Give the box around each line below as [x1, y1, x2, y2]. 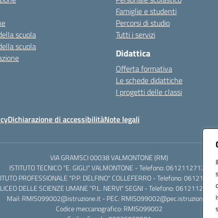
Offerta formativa [116, 63, 172, 74]
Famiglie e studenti [116, 5, 177, 17]
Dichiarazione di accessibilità [8, 113, 104, 125]
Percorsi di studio [116, 17, 170, 29]
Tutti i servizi [116, 29, 155, 40]
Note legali [104, 113, 140, 125]
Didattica [116, 47, 150, 60]
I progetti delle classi [116, 86, 182, 98]
